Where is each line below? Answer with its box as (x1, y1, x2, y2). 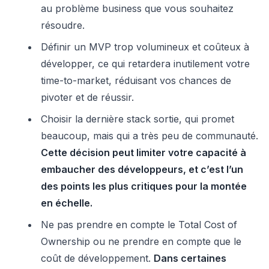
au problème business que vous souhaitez (41, 2, 234, 14)
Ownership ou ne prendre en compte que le (41, 235, 241, 247)
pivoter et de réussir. (41, 91, 134, 103)
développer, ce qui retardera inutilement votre (41, 58, 250, 70)
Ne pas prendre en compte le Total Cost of (41, 219, 237, 231)
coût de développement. (41, 252, 154, 264)
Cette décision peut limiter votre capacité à (41, 147, 246, 159)
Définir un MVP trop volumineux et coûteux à (41, 41, 249, 53)
